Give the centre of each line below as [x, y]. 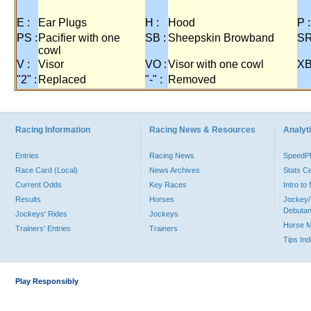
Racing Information [53, 130]
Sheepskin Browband [221, 38]
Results [28, 199]
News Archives [175, 170]
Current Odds [39, 185]
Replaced [62, 79]
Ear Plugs [62, 23]
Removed [192, 79]
